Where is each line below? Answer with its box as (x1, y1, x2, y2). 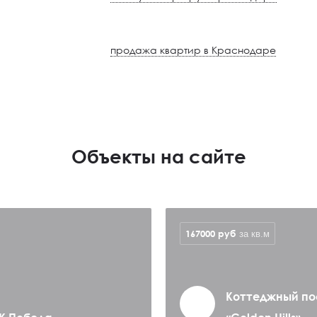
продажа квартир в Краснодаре (110, 44, 277, 56)
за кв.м (239, 229, 270, 239)
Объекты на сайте (71, 145, 246, 168)
